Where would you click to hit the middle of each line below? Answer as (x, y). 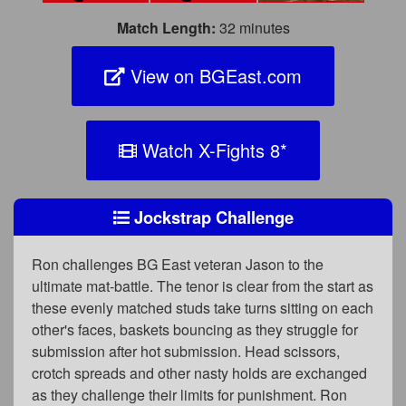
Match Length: (166, 28)
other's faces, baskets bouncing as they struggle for (195, 330)
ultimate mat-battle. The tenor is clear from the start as (203, 286)
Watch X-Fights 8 (208, 150)
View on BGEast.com (213, 76)
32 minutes (252, 28)
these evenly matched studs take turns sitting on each (203, 308)
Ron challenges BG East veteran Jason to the (178, 265)
